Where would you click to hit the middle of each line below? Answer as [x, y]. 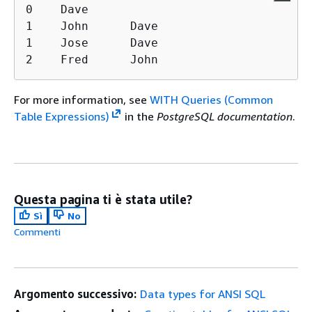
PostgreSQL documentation [224, 116]
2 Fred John [92, 60]
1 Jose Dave [92, 43]
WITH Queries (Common [211, 100]
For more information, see [82, 100]
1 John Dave [92, 26]
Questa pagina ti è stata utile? [103, 199]
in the [139, 116]
